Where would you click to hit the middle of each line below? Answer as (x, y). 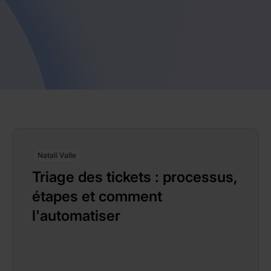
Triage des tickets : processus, (135, 177)
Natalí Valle (57, 155)
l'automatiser (76, 216)
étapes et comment (97, 196)
